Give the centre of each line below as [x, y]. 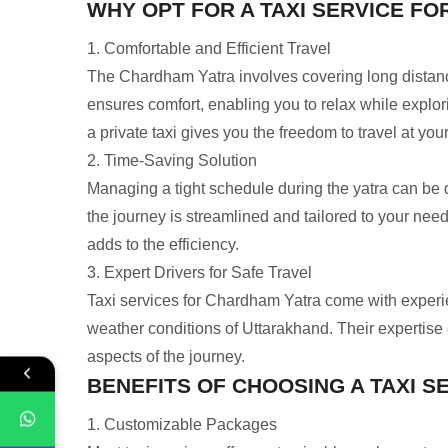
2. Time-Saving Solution [172, 160]
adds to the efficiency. [163, 244]
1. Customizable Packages [182, 424]
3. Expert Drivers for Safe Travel [199, 272]
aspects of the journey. [166, 356]
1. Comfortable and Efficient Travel [209, 48]
